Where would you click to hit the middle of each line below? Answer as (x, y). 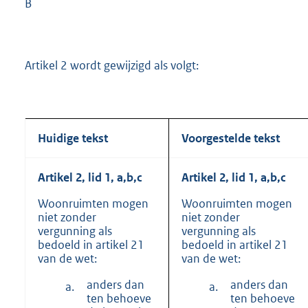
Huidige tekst (73, 138)
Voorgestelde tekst (231, 138)
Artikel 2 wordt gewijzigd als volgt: (112, 65)
